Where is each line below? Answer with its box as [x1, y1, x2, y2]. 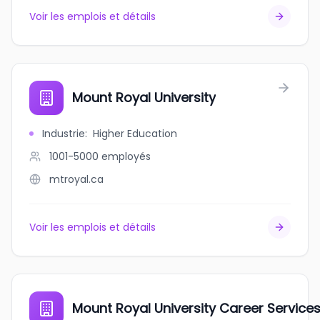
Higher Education [93, 126, 177, 141]
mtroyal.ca [49, 172, 104, 186]
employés [101, 149, 151, 164]
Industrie [42, 126, 85, 141]
